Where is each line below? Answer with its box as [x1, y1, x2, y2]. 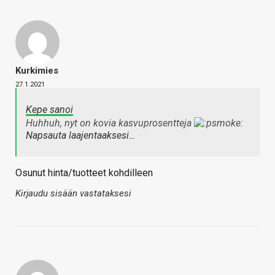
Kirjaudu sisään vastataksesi [15, 188, 131, 199]
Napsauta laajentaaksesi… [26, 130, 135, 142]
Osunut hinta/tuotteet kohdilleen [15, 167, 153, 179]
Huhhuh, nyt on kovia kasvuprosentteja [26, 117, 194, 130]
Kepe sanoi [26, 104, 73, 116]
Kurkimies [15, 65, 58, 77]
